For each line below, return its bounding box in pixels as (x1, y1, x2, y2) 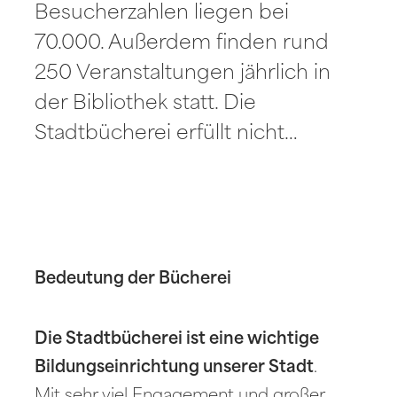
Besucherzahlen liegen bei (35, 4, 290, 24)
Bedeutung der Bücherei (35, 270, 232, 288)
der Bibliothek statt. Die (35, 95, 257, 114)
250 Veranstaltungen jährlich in (35, 65, 331, 84)
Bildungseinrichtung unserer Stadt (35, 359, 315, 377)
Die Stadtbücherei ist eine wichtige (35, 331, 320, 348)
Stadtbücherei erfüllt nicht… (35, 125, 299, 144)
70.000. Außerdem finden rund (35, 35, 330, 54)
